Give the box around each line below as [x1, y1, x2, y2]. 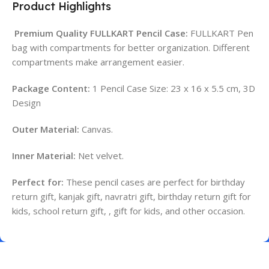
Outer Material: [12, 123, 79, 136]
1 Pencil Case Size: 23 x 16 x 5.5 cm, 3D [90, 82, 255, 95]
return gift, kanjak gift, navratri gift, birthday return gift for [12, 190, 251, 203]
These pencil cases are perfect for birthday [64, 176, 245, 189]
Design [12, 97, 41, 109]
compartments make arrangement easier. [12, 56, 187, 68]
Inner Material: [12, 150, 76, 162]
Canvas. [79, 123, 113, 136]
